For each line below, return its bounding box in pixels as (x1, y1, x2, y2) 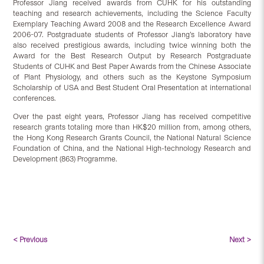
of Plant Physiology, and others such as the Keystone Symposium (13, 72, 251, 82)
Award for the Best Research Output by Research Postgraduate (13, 51, 251, 61)
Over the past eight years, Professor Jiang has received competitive (13, 112, 251, 121)
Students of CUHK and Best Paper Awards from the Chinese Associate (13, 62, 251, 71)
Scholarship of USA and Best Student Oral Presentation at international (13, 83, 251, 93)
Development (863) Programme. (13, 154, 118, 164)
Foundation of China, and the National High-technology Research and (13, 144, 251, 153)
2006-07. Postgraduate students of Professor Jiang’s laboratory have (13, 30, 251, 39)
